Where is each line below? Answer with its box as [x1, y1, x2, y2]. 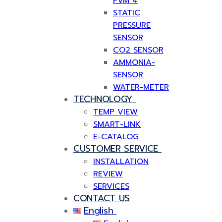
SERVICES [93, 180, 129, 192]
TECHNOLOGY [73, 92, 132, 106]
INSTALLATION [93, 156, 149, 167]
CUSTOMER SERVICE [73, 142, 159, 156]
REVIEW [93, 168, 123, 180]
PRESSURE [113, 19, 151, 31]
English [84, 204, 113, 218]
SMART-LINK [93, 118, 141, 130]
